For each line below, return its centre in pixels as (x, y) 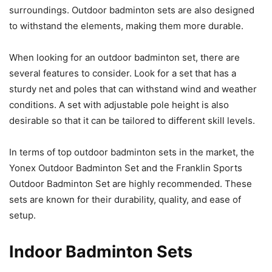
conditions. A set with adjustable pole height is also (119, 105)
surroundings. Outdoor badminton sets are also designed (132, 10)
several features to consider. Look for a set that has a (123, 73)
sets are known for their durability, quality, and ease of (125, 200)
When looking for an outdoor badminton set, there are (124, 58)
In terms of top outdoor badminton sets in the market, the (132, 152)
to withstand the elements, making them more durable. (126, 26)
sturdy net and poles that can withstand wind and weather (133, 89)
